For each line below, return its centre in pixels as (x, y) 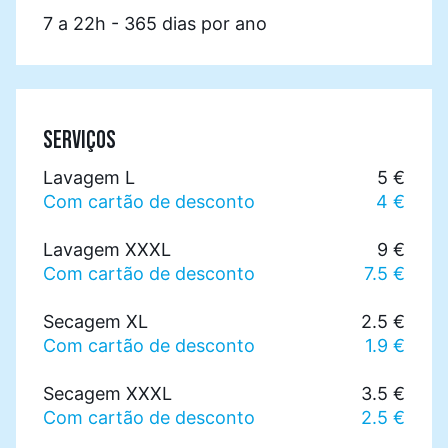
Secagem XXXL (107, 394)
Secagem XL (95, 322)
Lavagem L (89, 178)
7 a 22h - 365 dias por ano (155, 24)
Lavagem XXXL (107, 250)
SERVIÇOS (79, 141)
